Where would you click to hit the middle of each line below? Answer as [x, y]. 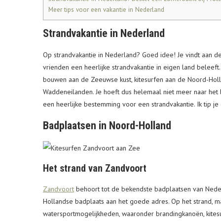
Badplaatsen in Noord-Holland [107, 126]
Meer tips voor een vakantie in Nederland [106, 10]
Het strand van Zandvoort [95, 168]
